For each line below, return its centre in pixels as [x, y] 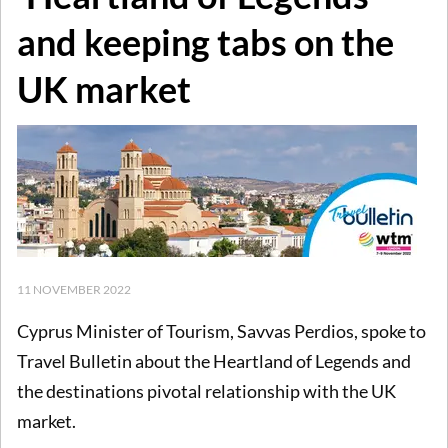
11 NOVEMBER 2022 [74, 289]
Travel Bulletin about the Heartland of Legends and [214, 361]
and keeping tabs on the [205, 41]
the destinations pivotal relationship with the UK [206, 391]
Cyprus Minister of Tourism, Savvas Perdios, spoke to [221, 331]
